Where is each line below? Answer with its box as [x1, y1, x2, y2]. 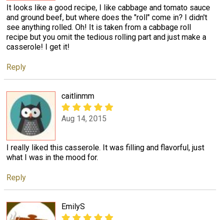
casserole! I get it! [6, 42, 70, 52]
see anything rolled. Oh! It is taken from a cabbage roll [6, 22, 191, 32]
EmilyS [61, 201, 85, 211]
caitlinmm [61, 91, 94, 101]
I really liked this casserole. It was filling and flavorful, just [6, 142, 204, 152]
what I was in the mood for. [6, 152, 98, 162]
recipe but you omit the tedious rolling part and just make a [6, 32, 206, 42]
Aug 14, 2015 [61, 114, 107, 124]
